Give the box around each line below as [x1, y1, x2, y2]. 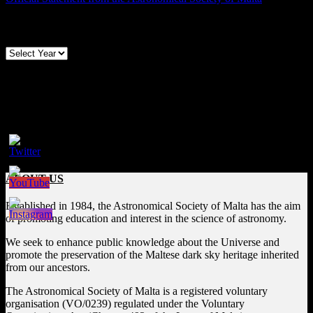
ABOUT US [6, 172, 64, 184]
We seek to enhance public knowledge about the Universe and [6, 236, 279, 248]
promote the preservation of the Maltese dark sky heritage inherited [6, 249, 299, 261]
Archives [6, 20, 48, 32]
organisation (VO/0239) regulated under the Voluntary [6, 298, 245, 310]
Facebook [6, 117, 52, 130]
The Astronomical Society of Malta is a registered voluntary [6, 285, 268, 297]
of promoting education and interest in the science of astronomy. [6, 212, 286, 224]
